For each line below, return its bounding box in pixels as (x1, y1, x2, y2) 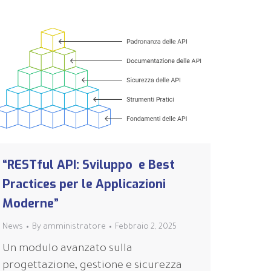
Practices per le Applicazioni (2, 175, 166, 192)
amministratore (43, 222, 106, 232)
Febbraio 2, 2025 (115, 222, 177, 232)
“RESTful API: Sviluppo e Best (2, 156, 175, 173)
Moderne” (2, 195, 59, 212)
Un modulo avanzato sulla (2, 243, 132, 255)
